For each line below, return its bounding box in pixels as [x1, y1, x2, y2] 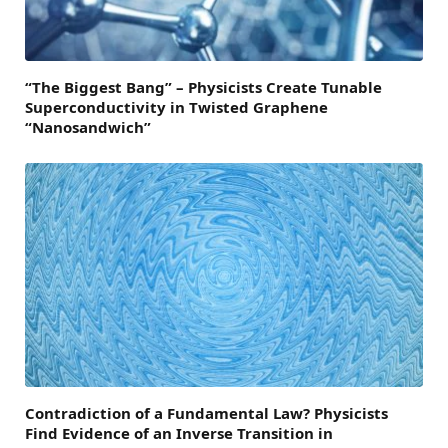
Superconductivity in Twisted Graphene [25, 96, 328, 117]
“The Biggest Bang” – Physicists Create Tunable [25, 76, 382, 97]
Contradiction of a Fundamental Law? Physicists [25, 402, 388, 423]
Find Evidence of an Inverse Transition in [25, 422, 333, 443]
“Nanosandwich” [25, 116, 151, 137]
